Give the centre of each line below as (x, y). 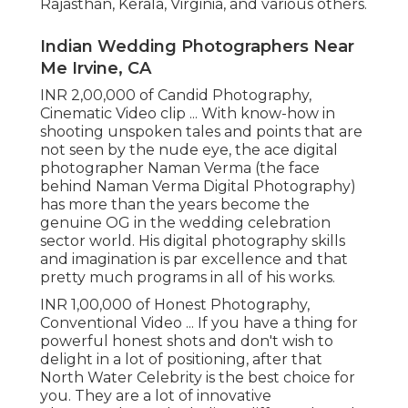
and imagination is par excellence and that (194, 260)
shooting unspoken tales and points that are (201, 132)
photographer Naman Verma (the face (180, 168)
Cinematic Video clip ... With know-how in (188, 114)
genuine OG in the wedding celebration (185, 223)
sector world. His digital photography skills (193, 241)
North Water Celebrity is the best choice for (198, 378)
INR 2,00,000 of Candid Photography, (176, 96)
